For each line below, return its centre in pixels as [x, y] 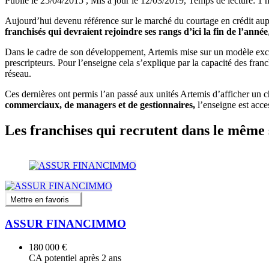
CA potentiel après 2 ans [75, 258]
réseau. [18, 74]
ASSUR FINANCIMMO [65, 224]
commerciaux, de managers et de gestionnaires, [100, 105]
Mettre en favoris [40, 199]
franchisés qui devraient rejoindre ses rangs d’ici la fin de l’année [136, 32]
